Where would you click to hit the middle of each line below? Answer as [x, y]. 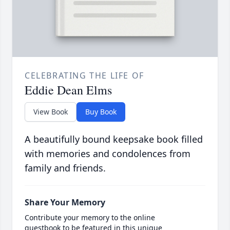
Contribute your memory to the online [90, 218]
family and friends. [65, 168]
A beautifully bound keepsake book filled [114, 139]
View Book [51, 112]
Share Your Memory [65, 203]
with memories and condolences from [108, 154]
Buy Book [101, 112]
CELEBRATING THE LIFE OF [84, 76]
